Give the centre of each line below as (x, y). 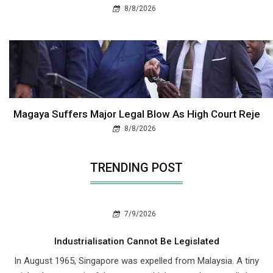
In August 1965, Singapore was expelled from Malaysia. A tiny (136, 261)
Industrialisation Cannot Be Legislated (136, 241)
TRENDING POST (136, 167)
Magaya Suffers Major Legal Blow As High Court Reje (136, 114)
